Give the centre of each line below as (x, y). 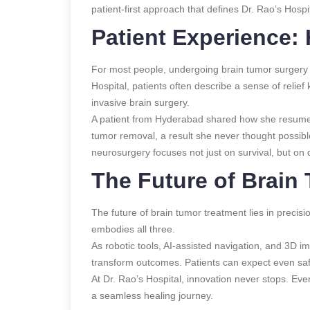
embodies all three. (133, 229)
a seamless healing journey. (152, 295)
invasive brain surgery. (140, 102)
